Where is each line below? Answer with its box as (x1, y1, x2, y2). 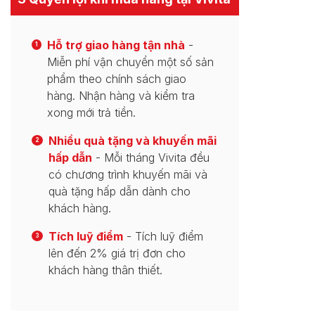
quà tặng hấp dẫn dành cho (49, 184, 191, 198)
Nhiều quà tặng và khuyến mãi (49, 134, 217, 148)
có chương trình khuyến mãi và (49, 167, 208, 181)
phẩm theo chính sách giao (47, 72, 187, 86)
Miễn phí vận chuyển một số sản (47, 55, 214, 69)
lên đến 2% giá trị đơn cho (49, 246, 186, 260)
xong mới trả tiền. (47, 105, 136, 120)
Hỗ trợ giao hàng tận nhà (47, 38, 186, 52)
